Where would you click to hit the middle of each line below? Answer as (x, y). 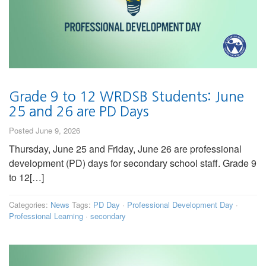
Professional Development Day (180, 205)
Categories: (30, 205)
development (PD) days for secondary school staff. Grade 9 (133, 163)
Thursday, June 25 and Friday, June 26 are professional (125, 149)
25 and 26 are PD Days (79, 112)
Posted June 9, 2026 (45, 131)
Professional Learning (46, 216)
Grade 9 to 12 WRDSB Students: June (126, 97)
